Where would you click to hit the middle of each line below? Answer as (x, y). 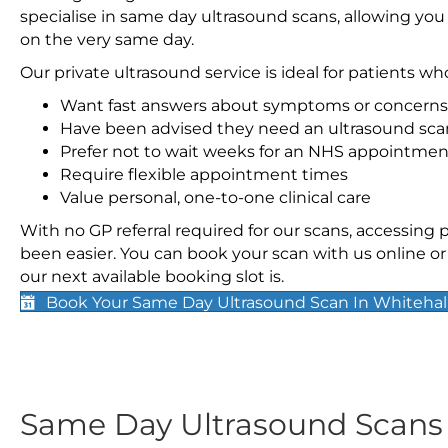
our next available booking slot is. (152, 276)
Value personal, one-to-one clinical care (215, 197)
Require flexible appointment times (204, 174)
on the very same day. (107, 39)
